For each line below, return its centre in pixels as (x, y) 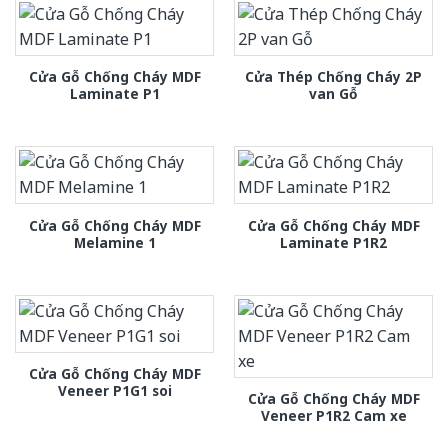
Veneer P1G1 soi (114, 391)
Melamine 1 (114, 242)
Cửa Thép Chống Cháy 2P (333, 76)
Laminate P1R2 (333, 242)
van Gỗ (333, 93)
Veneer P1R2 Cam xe (333, 416)
